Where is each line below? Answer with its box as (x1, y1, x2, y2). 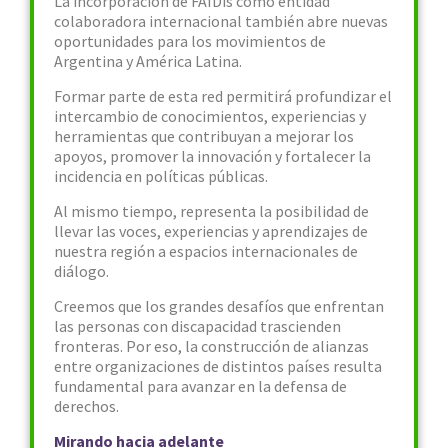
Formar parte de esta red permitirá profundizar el (54, 86, 392, 106)
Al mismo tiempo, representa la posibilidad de (54, 201, 369, 221)
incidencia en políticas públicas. (54, 166, 268, 186)
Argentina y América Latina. (54, 51, 242, 71)
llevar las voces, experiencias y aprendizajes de (54, 221, 368, 241)
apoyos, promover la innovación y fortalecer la (54, 146, 371, 166)
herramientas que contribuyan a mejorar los (54, 126, 354, 146)
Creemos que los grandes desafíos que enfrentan (54, 296, 384, 316)
